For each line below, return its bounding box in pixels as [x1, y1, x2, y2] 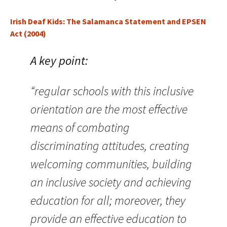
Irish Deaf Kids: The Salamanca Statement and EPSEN [10, 16, 206, 26]
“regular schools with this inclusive [30, 83, 194, 99]
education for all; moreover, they [30, 193, 185, 208]
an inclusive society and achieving [30, 174, 192, 190]
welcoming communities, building [30, 156, 192, 172]
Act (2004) [10, 28, 46, 39]
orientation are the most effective [30, 101, 187, 117]
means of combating [30, 120, 130, 135]
